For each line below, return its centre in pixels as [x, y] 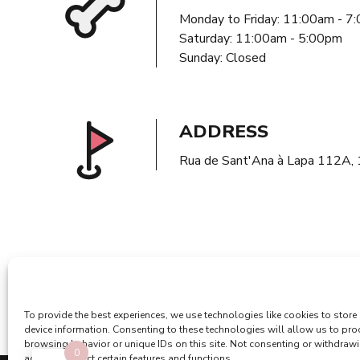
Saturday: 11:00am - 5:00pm [261, 38]
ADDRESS [224, 131]
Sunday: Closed [223, 57]
